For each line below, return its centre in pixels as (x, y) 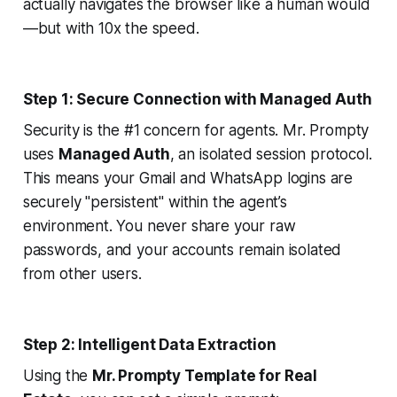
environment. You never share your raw (159, 226)
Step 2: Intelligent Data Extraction (149, 345)
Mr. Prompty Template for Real (205, 376)
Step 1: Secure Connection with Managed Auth (197, 100)
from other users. (82, 274)
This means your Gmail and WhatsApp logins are (188, 179)
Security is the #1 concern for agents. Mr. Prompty (196, 131)
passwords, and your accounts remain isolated (182, 250)
